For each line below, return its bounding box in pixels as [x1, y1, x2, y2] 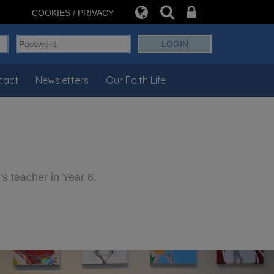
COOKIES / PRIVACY [32, 8, 114, 18]
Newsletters [35, 74, 89, 86]
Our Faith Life [105, 74, 166, 86]
